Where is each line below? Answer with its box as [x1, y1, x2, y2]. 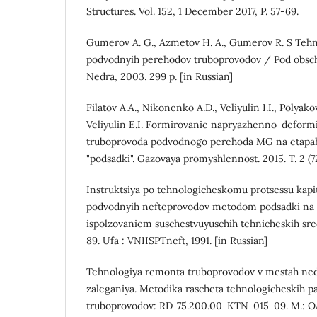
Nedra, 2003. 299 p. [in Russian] [86, 69, 233, 83]
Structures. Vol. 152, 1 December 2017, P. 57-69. [86, 4, 299, 18]
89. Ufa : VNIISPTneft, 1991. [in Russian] [86, 234, 267, 247]
